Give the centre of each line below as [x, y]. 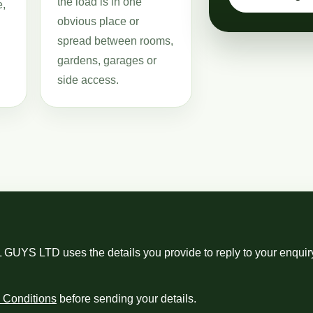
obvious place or [98, 21]
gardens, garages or [107, 60]
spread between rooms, [115, 41]
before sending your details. [126, 299]
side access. [88, 80]
